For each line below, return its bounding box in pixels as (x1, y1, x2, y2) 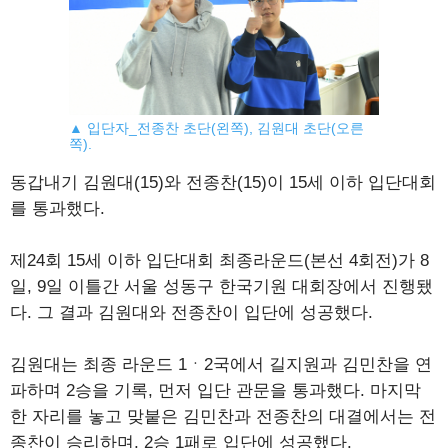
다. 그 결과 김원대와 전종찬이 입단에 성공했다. (10, 302, 373, 322)
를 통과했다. (10, 198, 105, 218)
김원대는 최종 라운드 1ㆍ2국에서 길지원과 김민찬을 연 (10, 354, 432, 374)
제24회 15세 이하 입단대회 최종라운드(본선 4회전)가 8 (10, 250, 429, 270)
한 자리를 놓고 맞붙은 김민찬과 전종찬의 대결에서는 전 (10, 406, 436, 426)
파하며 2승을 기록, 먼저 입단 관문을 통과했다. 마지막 (10, 380, 421, 400)
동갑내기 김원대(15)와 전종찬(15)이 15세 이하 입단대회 (10, 172, 436, 192)
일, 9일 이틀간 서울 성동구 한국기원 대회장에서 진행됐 (10, 276, 433, 296)
